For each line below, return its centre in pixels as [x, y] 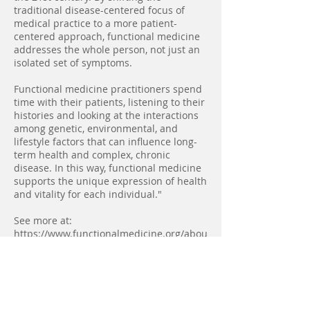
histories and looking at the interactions [106, 115]
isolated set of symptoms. [73, 63]
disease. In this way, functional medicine [108, 168]
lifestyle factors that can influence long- [106, 142]
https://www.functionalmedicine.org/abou [111, 234]
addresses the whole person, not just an [107, 49]
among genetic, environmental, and [96, 128]
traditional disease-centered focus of [99, 10]
